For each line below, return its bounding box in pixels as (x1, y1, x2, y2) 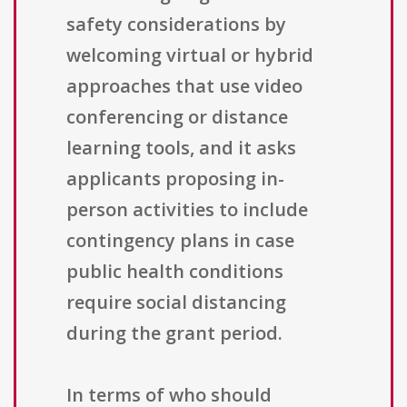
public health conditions (66, 259, 283, 284)
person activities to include (66, 197, 308, 223)
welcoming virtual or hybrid (66, 43, 313, 68)
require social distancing (66, 290, 286, 315)
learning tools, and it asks (66, 135, 296, 161)
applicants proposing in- (66, 166, 284, 192)
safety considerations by (66, 12, 286, 37)
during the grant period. (66, 321, 283, 346)
